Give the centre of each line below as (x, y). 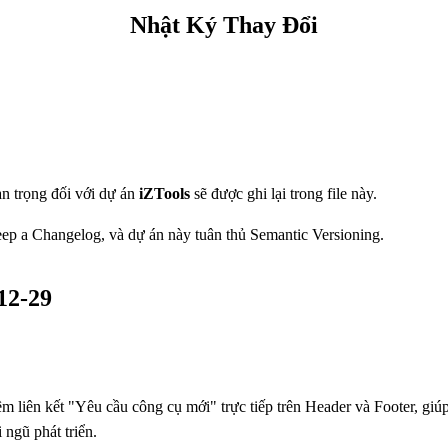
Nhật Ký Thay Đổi (224, 24)
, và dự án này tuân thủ (175, 234)
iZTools (164, 193)
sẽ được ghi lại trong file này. (283, 193)
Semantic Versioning (315, 234)
